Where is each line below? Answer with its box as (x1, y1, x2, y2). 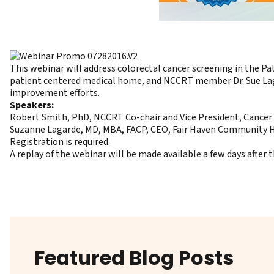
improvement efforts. (10, 86, 100, 100)
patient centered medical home (10, 74, 142, 88)
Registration (10, 135, 64, 149)
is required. (64, 135, 110, 149)
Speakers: (10, 98, 54, 113)
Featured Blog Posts (34, 244, 234, 272)
